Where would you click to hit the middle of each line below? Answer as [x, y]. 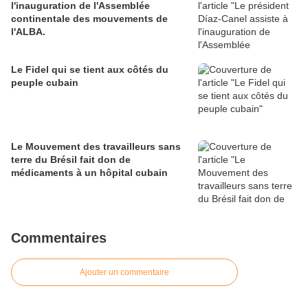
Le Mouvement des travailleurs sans [96, 147]
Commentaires [59, 238]
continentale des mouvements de [89, 19]
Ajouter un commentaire [124, 273]
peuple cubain [45, 83]
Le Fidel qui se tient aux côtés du [90, 70]
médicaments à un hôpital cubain [89, 173]
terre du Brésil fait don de [71, 160]
